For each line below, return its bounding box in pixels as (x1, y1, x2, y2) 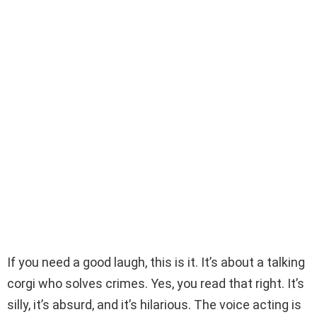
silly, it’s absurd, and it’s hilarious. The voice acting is (7, 297, 301, 313)
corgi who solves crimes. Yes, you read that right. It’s (7, 276, 304, 292)
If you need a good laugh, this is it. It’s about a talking (7, 255, 305, 270)
